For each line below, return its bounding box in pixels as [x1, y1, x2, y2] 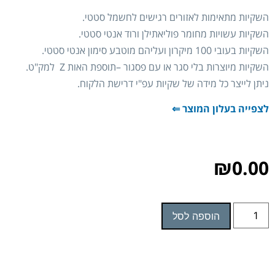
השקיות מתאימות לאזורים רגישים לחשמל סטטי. [82, 10, 269, 24]
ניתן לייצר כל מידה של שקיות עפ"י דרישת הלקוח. [77, 76, 269, 90]
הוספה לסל [172, 210, 220, 223]
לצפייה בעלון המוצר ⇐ [172, 102, 269, 116]
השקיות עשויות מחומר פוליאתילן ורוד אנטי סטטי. [79, 26, 269, 41]
